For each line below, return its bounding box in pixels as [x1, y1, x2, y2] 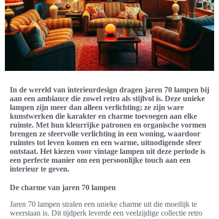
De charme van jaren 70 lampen [10, 183, 116, 192]
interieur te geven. [10, 165, 69, 174]
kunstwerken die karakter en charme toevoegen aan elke [10, 112, 197, 121]
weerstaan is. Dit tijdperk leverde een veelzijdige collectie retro [10, 209, 202, 218]
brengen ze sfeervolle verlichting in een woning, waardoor [10, 130, 200, 138]
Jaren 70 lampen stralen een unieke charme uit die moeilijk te [10, 200, 197, 209]
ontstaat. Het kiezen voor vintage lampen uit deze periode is [10, 147, 205, 156]
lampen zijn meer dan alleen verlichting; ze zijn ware [10, 103, 184, 112]
